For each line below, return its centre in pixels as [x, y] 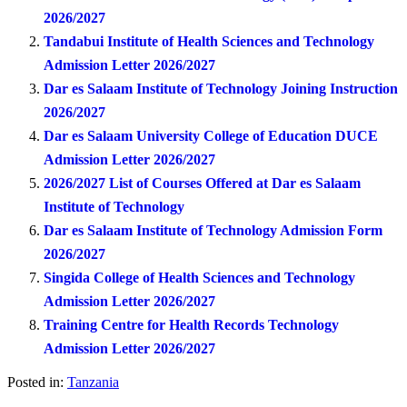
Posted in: [35, 382]
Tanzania [93, 382]
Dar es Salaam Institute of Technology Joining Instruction [221, 88]
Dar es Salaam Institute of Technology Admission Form [213, 230]
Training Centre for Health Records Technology [191, 324]
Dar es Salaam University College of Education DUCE [211, 135]
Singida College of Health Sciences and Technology [199, 277]
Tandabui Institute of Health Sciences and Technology [209, 41]
